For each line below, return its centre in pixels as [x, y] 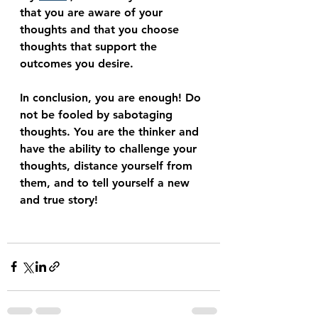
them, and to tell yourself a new [106, 182]
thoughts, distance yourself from [108, 165]
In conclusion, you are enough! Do [112, 97]
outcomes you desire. [77, 63]
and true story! [61, 199]
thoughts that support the [90, 46]
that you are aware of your [93, 12]
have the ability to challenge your [110, 148]
